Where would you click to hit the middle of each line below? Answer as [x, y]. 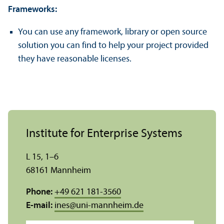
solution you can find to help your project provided [113, 46]
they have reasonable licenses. [75, 59]
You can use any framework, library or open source [112, 32]
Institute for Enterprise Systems [104, 134]
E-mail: [40, 206]
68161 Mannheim [58, 171]
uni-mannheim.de [110, 206]
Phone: [39, 192]
